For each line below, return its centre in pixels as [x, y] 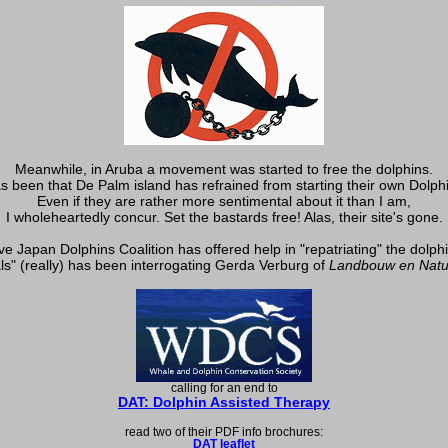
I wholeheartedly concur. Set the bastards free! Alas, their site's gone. [224, 217]
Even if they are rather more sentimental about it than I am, [224, 201]
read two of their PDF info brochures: [224, 432]
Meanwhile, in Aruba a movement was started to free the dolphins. [224, 169]
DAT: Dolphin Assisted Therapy [224, 402]
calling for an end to [224, 388]
